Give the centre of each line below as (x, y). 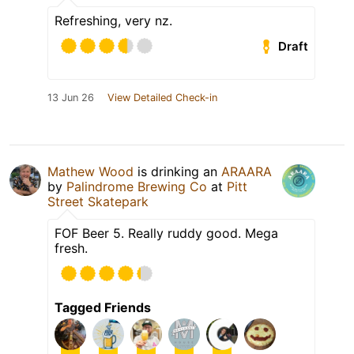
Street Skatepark (98, 202)
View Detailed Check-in (162, 98)
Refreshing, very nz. (113, 21)
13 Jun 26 (71, 98)
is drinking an (177, 172)
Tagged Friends (103, 308)
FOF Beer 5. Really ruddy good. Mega (166, 233)
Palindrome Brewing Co (137, 187)
